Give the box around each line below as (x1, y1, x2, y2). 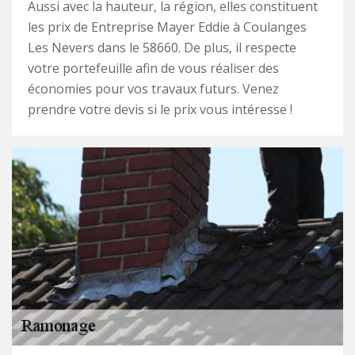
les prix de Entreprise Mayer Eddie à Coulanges (28, 18, 307, 36)
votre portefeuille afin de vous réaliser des (28, 59, 279, 77)
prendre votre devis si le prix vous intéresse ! (28, 101, 292, 118)
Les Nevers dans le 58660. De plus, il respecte (28, 39, 296, 56)
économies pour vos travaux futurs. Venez (28, 80, 279, 97)
